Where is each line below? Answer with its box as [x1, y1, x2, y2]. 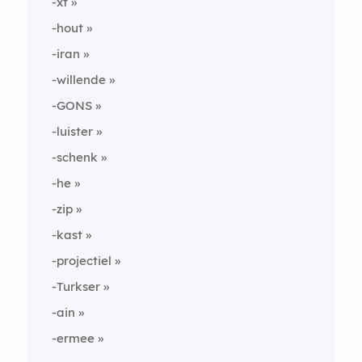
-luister [51, 124, 93, 139]
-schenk [51, 149, 98, 165]
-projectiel [51, 253, 112, 268]
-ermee [51, 330, 95, 346]
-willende [51, 72, 106, 87]
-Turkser [51, 279, 100, 294]
